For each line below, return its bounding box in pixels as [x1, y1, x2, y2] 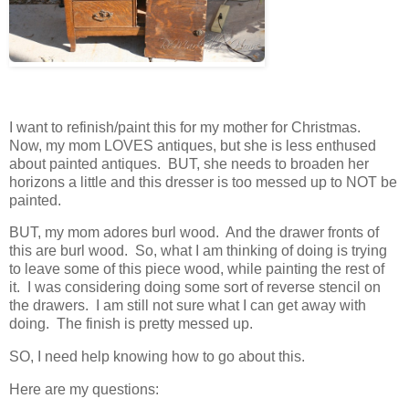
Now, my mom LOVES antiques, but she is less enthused [9, 137, 376, 153]
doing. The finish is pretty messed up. [9, 316, 253, 332]
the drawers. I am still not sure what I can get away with [9, 298, 366, 314]
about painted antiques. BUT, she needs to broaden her [9, 155, 369, 172]
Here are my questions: [9, 381, 159, 397]
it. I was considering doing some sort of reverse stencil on [9, 279, 381, 296]
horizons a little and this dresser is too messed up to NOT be [9, 173, 397, 190]
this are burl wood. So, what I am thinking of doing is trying [9, 243, 387, 259]
